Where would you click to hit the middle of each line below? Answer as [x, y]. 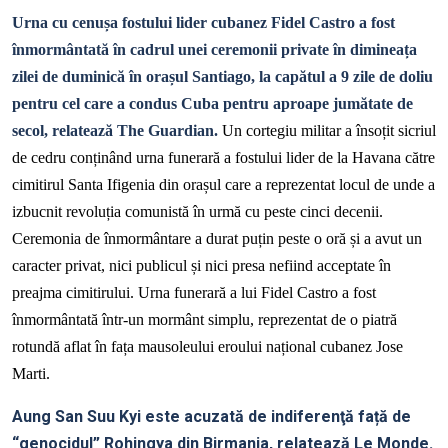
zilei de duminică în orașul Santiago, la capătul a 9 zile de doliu [222, 77]
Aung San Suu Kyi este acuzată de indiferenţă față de [211, 417]
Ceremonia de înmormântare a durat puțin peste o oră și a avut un [217, 239]
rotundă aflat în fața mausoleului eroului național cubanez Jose [207, 347]
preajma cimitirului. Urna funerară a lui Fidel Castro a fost [194, 293]
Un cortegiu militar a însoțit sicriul [327, 131]
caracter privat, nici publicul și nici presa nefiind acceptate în [201, 266]
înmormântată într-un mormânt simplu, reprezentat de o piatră [204, 320]
